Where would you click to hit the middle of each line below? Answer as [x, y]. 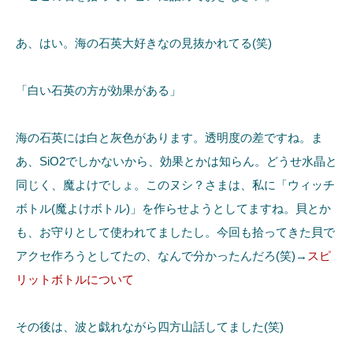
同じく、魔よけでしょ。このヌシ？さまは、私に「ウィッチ [175, 185]
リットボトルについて [75, 280]
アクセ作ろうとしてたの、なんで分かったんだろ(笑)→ [162, 256]
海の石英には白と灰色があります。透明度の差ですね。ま [169, 138]
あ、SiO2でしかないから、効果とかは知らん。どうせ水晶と [176, 162]
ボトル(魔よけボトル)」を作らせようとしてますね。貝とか [173, 209]
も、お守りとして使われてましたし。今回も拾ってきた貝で [175, 232]
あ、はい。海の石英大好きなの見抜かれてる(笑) [144, 43]
